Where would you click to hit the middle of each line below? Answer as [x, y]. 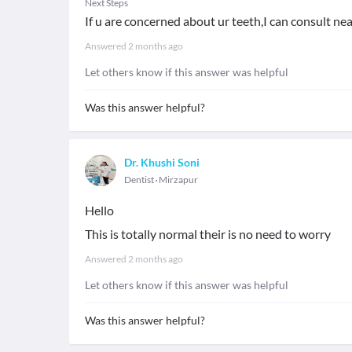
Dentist [139, 180]
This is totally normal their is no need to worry [208, 234]
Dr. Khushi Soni [162, 162]
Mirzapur [178, 180]
